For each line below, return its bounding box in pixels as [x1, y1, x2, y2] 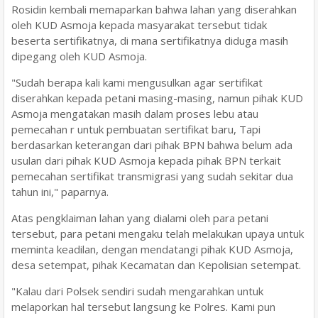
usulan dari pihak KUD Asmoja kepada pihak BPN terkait [11, 153, 281, 168]
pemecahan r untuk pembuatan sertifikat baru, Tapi [11, 121, 261, 136]
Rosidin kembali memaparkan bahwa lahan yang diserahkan [11, 1, 297, 16]
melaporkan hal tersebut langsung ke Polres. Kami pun [11, 299, 275, 314]
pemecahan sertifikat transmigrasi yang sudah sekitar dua [11, 168, 293, 183]
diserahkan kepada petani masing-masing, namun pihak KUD [11, 90, 303, 105]
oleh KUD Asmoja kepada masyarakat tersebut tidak [11, 17, 267, 32]
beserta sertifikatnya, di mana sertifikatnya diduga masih [11, 33, 288, 48]
